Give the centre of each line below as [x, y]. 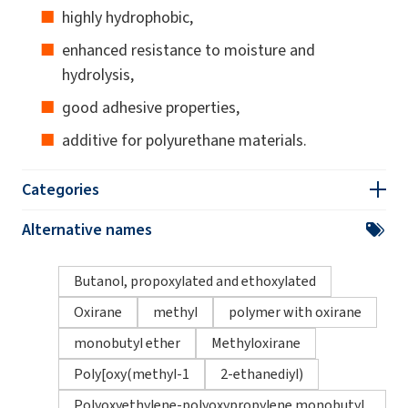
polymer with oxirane [295, 311]
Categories [61, 189]
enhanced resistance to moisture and [189, 50]
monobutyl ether [127, 342]
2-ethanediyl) [262, 373]
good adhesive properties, [153, 107]
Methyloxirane [256, 342]
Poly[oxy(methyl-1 [132, 373]
